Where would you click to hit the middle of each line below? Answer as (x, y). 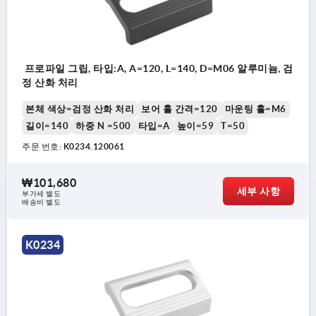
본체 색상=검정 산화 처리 (80, 109)
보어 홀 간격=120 (180, 109)
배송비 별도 (41, 202)
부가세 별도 (41, 194)
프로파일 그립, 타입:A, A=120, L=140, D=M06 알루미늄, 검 (158, 69)
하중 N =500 (103, 126)
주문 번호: (43, 147)
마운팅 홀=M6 (255, 109)
